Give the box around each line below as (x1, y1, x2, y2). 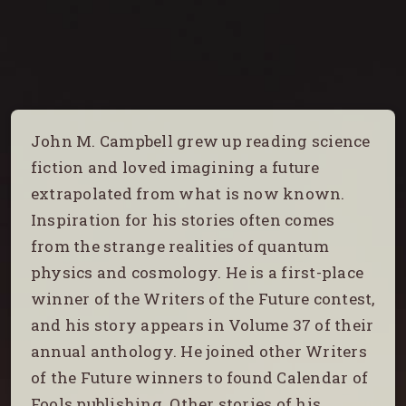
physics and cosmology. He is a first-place (31, 262, 364, 284)
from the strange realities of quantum (31, 236, 329, 257)
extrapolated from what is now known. (31, 183, 345, 205)
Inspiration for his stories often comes (31, 209, 335, 231)
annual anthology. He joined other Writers (31, 341, 367, 362)
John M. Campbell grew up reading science (31, 130, 371, 152)
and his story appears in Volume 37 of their (31, 314, 374, 336)
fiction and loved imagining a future (31, 157, 320, 179)
